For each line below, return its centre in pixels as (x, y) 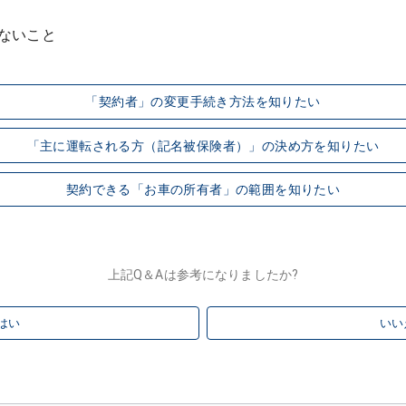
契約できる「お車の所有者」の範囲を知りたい (203, 189)
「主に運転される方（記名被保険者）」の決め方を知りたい (203, 145)
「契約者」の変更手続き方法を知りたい (203, 102)
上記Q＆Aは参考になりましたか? (203, 275)
